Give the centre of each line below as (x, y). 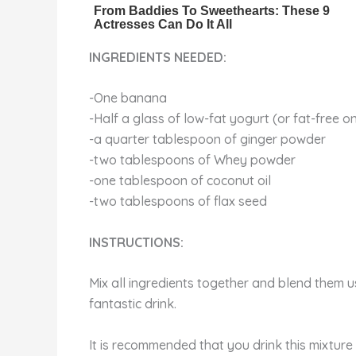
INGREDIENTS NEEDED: (158, 57)
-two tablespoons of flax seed (178, 201)
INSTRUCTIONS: (136, 242)
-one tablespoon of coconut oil (180, 181)
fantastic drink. (133, 304)
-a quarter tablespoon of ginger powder (207, 139)
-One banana (128, 98)
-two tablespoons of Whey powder (192, 160)
